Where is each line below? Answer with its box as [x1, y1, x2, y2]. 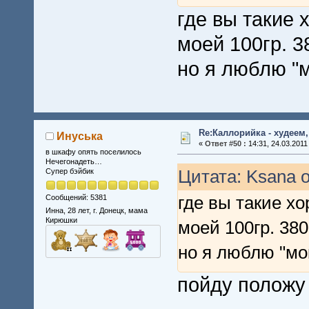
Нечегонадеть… [45, 157, 102, 166]
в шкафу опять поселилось [45, 148, 141, 157]
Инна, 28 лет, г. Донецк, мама [45, 206, 148, 215]
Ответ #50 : [204, 139, 246, 148]
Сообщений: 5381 [45, 192, 107, 201]
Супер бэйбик [45, 167, 94, 176]
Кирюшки [45, 216, 77, 225]
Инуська [57, 130, 103, 143]
